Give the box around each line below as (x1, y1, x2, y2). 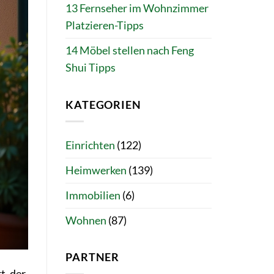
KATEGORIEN (65, 98, 141, 111)
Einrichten (65, 138, 115, 152)
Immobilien (65, 188, 120, 202)
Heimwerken (65, 163, 127, 177)
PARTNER (65, 251, 120, 264)
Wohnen (65, 213, 106, 227)
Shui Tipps (65, 61, 116, 75)
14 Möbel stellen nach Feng (65, 44, 194, 57)
